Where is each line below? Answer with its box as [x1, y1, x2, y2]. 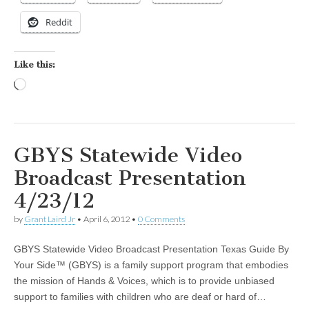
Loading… [26, 80, 71, 92]
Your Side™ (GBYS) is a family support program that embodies [14, 259, 288, 271]
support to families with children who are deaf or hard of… [14, 291, 266, 303]
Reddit [46, 16, 72, 29]
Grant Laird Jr [24, 214, 75, 225]
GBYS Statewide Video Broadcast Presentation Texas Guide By [14, 243, 289, 255]
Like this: [14, 59, 55, 70]
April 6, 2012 [83, 214, 130, 225]
